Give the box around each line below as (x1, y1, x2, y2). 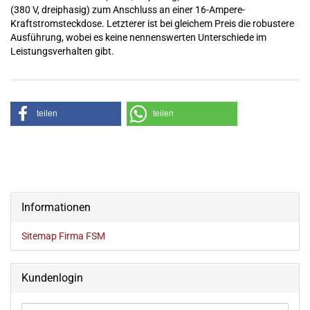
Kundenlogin (21, 271, 83, 284)
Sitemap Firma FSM (21, 230, 105, 241)
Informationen (21, 201, 91, 214)
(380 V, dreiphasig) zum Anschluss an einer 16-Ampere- (10, 4, 245, 15)
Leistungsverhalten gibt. (10, 46, 114, 57)
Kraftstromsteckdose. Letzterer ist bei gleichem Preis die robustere (10, 18, 294, 29)
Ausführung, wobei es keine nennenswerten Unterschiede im (10, 32, 266, 43)
